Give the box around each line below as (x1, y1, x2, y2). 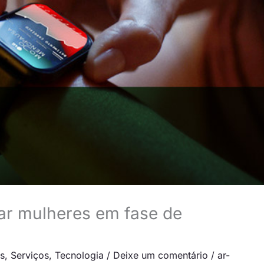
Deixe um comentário (113, 249, 208, 261)
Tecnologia (55, 249, 104, 261)
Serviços (11, 249, 49, 261)
